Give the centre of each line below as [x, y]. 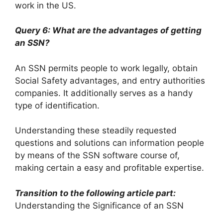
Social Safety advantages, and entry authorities [110, 80]
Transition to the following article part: [95, 193]
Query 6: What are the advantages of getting [108, 31]
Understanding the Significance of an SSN [99, 205]
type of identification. [57, 105]
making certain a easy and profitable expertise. [110, 168]
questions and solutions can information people [110, 143]
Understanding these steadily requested [96, 131]
